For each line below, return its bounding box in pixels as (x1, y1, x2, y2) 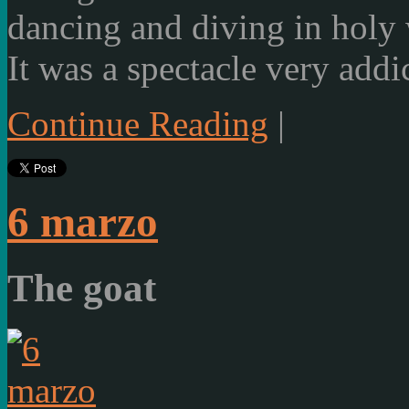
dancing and (7, 7, 183, 47)
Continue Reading (7, 104, 268, 144)
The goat (7, 267, 156, 310)
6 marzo (7, 197, 158, 246)
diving (192, 7, 285, 47)
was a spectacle (38, 48, 257, 89)
